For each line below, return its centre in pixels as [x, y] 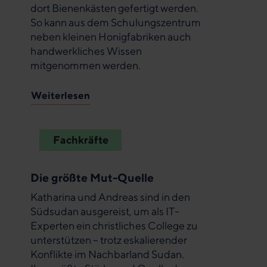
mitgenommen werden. [86, 66]
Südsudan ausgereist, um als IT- [105, 211]
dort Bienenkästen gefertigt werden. [114, 8]
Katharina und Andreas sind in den [110, 197]
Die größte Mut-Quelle [92, 177]
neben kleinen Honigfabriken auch [111, 37]
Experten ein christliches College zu [114, 225]
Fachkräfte [80, 139]
